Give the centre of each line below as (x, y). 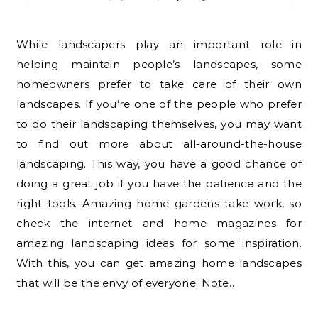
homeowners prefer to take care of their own (159, 84)
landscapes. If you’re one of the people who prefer (159, 104)
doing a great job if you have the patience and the (159, 183)
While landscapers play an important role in (23, 44)
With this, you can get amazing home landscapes (159, 263)
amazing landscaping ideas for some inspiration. (159, 243)
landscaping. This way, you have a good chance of (159, 163)
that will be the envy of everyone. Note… (127, 283)
